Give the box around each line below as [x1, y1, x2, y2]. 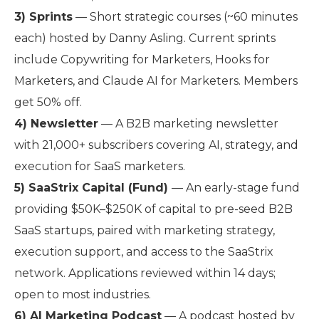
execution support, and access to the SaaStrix [14, 245, 273, 258]
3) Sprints [14, 10, 73, 23]
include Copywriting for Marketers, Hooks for [14, 53, 270, 66]
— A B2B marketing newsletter [98, 117, 278, 130]
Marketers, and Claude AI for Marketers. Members [14, 74, 298, 88]
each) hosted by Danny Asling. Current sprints [14, 31, 276, 45]
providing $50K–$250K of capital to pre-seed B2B [14, 202, 293, 216]
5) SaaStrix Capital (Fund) [14, 181, 172, 194]
